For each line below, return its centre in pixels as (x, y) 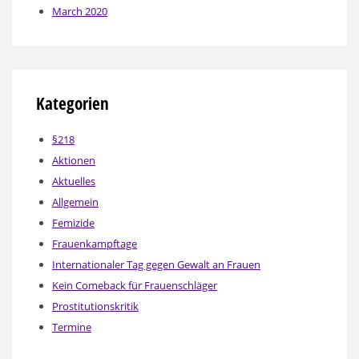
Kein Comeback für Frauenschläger (135, 285)
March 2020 (80, 11)
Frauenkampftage (95, 243)
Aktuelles (74, 181)
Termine (72, 327)
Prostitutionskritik (95, 306)
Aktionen (74, 160)
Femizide (73, 222)
